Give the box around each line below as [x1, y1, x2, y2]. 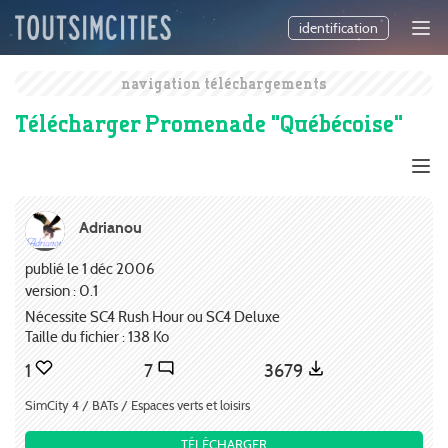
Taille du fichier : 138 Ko [25, 327, 169, 347]
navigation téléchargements [121, 74, 327, 93]
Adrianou [79, 217, 142, 237]
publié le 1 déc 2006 [25, 259, 155, 278]
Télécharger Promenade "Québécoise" [15, 108, 403, 138]
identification [299, 19, 378, 38]
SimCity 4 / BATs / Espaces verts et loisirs [25, 397, 250, 413]
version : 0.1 [25, 280, 98, 300]
